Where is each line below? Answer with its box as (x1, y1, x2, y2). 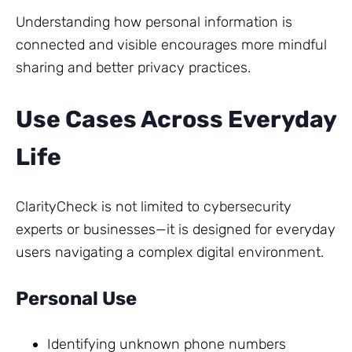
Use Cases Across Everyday (16, 104, 336, 134)
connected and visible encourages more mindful (16, 35, 327, 53)
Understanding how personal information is (16, 13, 292, 31)
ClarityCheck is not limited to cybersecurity (16, 197, 291, 215)
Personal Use (16, 287, 137, 310)
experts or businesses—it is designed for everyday (16, 220, 335, 238)
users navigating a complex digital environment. (16, 243, 324, 261)
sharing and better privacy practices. (16, 58, 251, 76)
